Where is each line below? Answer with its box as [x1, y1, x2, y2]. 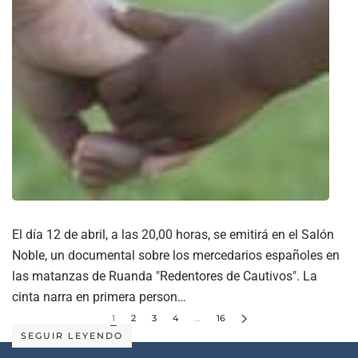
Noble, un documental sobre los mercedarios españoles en [12, 247, 340, 263]
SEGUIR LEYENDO [21, 329, 123, 341]
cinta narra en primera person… [12, 288, 186, 304]
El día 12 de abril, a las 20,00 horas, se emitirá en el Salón [12, 226, 334, 242]
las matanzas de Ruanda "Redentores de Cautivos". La [12, 268, 317, 284]
